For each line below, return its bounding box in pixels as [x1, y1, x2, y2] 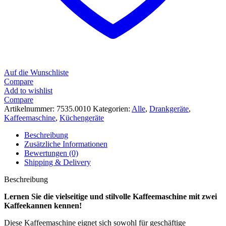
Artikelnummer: [4, 104, 56, 113]
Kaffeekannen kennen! [4, 201, 82, 210]
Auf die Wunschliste [4, 68, 69, 77]
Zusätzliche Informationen [24, 139, 107, 148]
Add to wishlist [4, 86, 52, 95]
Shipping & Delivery [24, 157, 91, 166]
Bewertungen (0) [24, 148, 78, 157]
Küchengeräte [60, 113, 104, 122]
